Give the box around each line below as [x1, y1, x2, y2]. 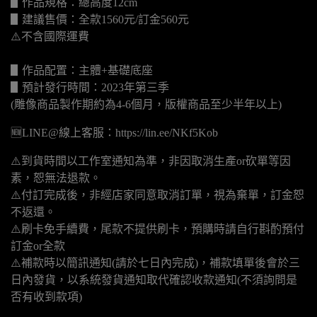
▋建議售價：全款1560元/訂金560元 [11, 13, 189, 25]
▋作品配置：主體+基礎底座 [11, 64, 153, 76]
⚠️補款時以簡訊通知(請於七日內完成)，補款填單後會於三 [11, 257, 300, 269]
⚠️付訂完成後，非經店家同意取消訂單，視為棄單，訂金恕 [11, 189, 304, 201]
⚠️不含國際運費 [11, 30, 89, 42]
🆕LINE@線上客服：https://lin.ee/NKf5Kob [11, 127, 218, 139]
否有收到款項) [11, 291, 82, 303]
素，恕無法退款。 [11, 172, 101, 184]
